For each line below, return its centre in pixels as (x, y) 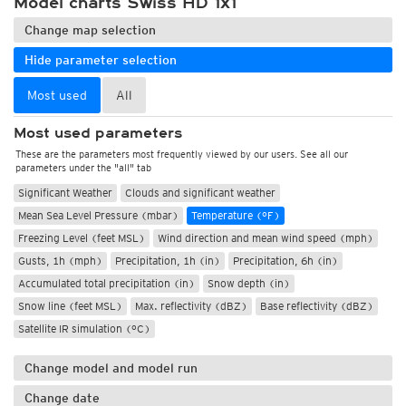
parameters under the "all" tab (83, 168)
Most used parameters (98, 133)
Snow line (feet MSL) (70, 306)
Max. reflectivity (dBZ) (191, 306)
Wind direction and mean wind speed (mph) (266, 238)
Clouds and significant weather (200, 193)
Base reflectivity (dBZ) (317, 306)
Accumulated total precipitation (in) (106, 283)
